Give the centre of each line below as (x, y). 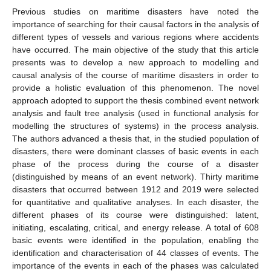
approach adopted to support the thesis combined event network (135, 100)
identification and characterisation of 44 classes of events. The (135, 253)
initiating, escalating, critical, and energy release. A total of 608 (135, 227)
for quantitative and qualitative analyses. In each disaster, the (135, 202)
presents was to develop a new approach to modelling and (135, 62)
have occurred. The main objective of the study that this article (135, 49)
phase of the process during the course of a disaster (135, 164)
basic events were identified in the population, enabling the (135, 240)
